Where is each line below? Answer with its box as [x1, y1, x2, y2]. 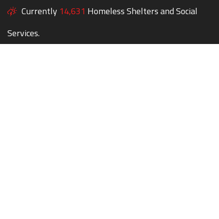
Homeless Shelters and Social [88, 4, 197, 18]
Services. [7, 26, 40, 40]
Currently [22, 4, 57, 18]
